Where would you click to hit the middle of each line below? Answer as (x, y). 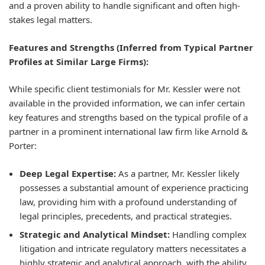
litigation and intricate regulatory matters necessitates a (133, 249)
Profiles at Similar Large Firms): (79, 61)
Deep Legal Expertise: (68, 173)
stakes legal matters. (51, 20)
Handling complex (208, 235)
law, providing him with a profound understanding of (128, 201)
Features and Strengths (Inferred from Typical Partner (131, 47)
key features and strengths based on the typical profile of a (128, 117)
